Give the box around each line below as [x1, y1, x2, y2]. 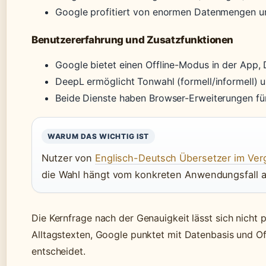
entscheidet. [31, 245, 85, 258]
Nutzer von [42, 152, 95, 164]
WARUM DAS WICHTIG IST [47, 132, 150, 141]
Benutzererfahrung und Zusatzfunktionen [31, 34, 233, 46]
